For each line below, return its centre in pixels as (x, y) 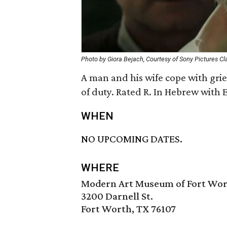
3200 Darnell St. (117, 196)
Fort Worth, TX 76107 (128, 209)
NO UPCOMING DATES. (132, 139)
